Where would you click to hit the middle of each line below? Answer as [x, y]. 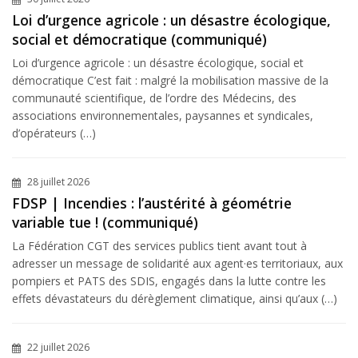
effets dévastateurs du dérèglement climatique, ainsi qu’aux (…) [175, 298]
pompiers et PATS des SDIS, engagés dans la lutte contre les [169, 280]
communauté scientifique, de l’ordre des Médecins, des [154, 97]
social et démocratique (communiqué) [139, 39]
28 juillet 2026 [57, 181]
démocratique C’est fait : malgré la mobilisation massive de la [170, 80]
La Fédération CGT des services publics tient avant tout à [159, 245]
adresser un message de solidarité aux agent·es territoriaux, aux [177, 263]
